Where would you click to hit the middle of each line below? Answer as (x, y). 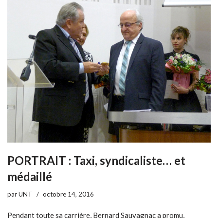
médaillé (30, 176)
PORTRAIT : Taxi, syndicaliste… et (96, 160)
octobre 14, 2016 (68, 194)
